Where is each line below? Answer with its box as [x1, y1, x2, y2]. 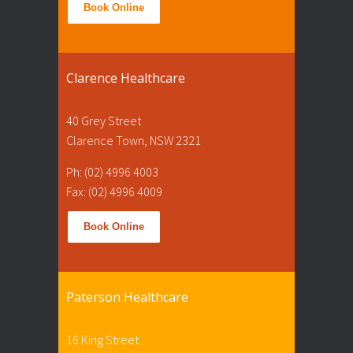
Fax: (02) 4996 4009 [66, 183, 162, 199]
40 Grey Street [66, 112, 141, 128]
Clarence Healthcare [66, 69, 185, 87]
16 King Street [66, 331, 139, 347]
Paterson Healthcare [66, 288, 188, 306]
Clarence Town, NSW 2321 [66, 132, 201, 148]
